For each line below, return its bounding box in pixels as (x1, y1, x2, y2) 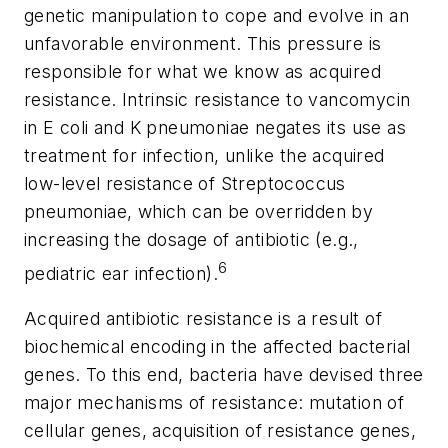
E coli (43, 117, 95, 139)
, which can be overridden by (127, 201, 374, 223)
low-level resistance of (24, 173, 221, 195)
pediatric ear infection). (24, 262, 218, 284)
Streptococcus (220, 173, 346, 195)
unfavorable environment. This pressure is (24, 33, 382, 55)
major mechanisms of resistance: (24, 392, 309, 414)
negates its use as (254, 117, 407, 139)
